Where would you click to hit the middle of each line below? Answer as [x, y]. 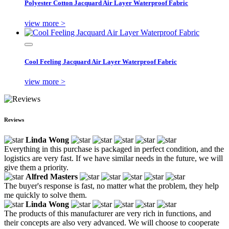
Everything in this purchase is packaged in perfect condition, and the [114, 149]
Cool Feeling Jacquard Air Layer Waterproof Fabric [101, 61]
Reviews [14, 119]
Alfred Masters [52, 176]
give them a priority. [36, 167]
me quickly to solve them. [45, 195]
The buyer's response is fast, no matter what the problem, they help [111, 186]
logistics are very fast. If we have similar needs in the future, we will [113, 158]
